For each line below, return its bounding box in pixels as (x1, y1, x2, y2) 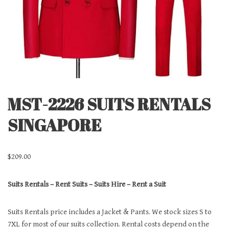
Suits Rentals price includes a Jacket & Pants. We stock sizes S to (8, 207, 212, 216)
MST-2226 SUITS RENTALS (8, 93, 211, 115)
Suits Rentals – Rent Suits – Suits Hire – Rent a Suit (8, 179, 166, 189)
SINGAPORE (8, 113, 102, 136)
